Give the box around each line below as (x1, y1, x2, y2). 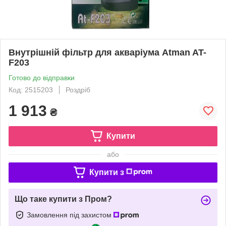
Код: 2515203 (9, 85, 53, 94)
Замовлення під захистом (27, 210, 114, 219)
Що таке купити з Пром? (15, 194, 112, 203)
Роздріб (66, 85, 90, 94)
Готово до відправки (9, 73, 75, 82)
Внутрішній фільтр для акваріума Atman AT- (9, 47, 206, 58)
